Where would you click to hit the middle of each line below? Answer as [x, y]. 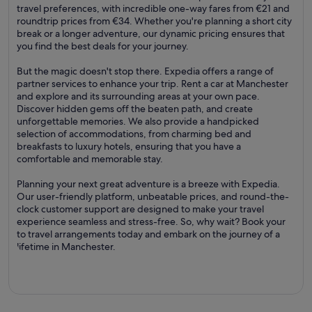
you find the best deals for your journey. [103, 46]
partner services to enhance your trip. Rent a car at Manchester [153, 84]
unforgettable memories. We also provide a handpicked [138, 121]
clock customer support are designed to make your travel [140, 209]
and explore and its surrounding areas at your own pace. [138, 96]
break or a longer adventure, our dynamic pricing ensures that [151, 33]
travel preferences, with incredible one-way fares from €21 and [153, 8]
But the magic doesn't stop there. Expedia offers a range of [145, 71]
